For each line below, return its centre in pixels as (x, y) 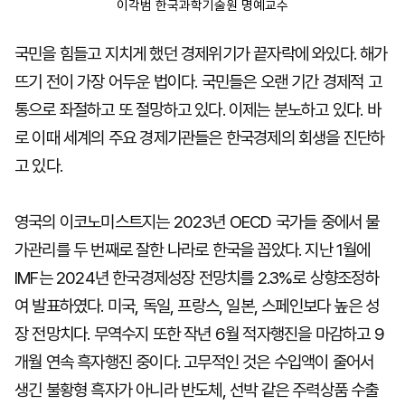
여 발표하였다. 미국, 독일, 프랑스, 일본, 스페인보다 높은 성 (197, 306)
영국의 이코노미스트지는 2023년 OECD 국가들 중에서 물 (197, 222)
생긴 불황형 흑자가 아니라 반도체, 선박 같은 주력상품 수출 (197, 390)
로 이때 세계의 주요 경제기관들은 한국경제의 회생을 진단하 (200, 138)
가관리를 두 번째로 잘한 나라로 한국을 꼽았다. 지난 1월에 (193, 250)
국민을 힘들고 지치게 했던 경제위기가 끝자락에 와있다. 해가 (201, 54)
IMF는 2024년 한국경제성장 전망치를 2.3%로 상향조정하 (197, 278)
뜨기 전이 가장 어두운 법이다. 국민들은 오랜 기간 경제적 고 (198, 82)
